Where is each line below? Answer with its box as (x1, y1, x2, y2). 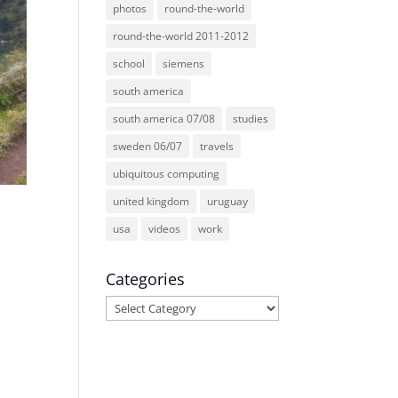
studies (233, 111, 269, 126)
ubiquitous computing (113, 166, 220, 181)
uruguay (207, 194, 249, 209)
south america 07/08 (113, 111, 216, 126)
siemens (163, 56, 205, 71)
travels (200, 139, 235, 154)
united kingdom (113, 194, 190, 209)
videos (148, 221, 181, 236)
